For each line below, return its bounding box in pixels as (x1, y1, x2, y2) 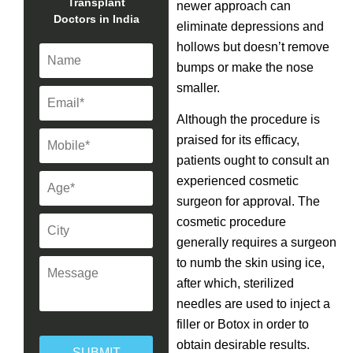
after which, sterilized (176, 277, 294, 290)
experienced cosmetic (176, 174, 299, 188)
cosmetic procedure (176, 215, 286, 229)
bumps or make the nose (176, 60, 314, 74)
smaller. (176, 80, 220, 95)
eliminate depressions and (176, 19, 324, 33)
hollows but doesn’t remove (176, 39, 329, 54)
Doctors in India (53, 12, 139, 25)
